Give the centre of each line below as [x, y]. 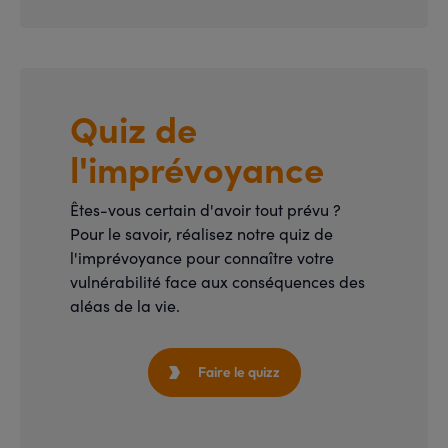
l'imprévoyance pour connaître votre [202, 257]
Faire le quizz [238, 372]
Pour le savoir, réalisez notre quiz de [201, 233]
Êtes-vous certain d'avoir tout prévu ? [207, 209]
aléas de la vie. [125, 305]
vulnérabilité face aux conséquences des [217, 281]
